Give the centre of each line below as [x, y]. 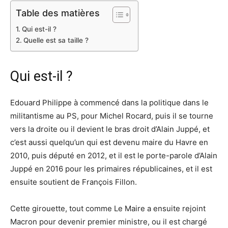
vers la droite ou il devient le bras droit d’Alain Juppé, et [110, 129]
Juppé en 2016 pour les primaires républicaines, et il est [111, 169]
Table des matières [58, 13]
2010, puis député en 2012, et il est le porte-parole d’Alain [114, 156]
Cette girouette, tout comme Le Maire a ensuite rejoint [108, 209]
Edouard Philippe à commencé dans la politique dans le [109, 103]
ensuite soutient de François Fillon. [74, 182]
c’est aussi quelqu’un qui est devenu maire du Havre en [109, 142]
